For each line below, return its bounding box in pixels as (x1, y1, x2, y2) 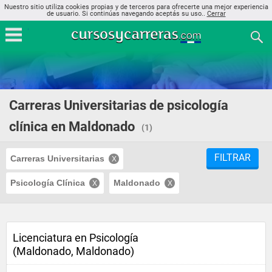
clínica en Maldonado (9, 119, 135, 134)
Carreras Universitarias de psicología (9, 98, 228, 113)
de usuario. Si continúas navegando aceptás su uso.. (46, 10, 207, 18)
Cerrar (206, 10, 226, 18)
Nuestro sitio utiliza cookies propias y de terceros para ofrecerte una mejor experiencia (4, 3, 268, 11)
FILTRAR (214, 152, 251, 163)
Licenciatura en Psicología (13, 231, 138, 244)
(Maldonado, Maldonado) (13, 245, 134, 257)
